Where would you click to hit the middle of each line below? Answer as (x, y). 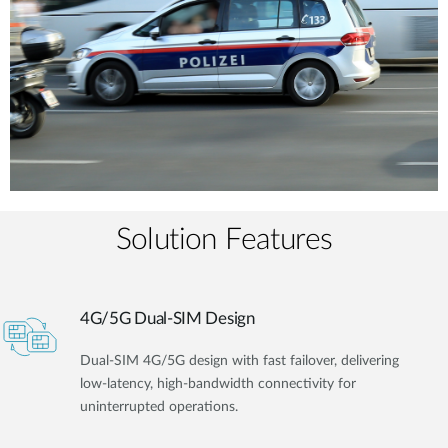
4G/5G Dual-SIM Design (167, 319)
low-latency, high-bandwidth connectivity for (218, 384)
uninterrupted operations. (159, 407)
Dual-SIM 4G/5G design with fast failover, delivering (239, 361)
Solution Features (224, 239)
